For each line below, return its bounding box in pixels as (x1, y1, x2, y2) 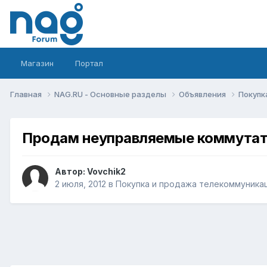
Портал (75, 58, 103, 68)
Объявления (179, 89, 228, 99)
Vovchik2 (87, 166, 126, 177)
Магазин (21, 58, 54, 68)
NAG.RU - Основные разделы (54, 89, 168, 99)
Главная (10, 89, 44, 99)
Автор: (55, 166, 87, 177)
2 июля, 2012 (55, 179, 106, 190)
